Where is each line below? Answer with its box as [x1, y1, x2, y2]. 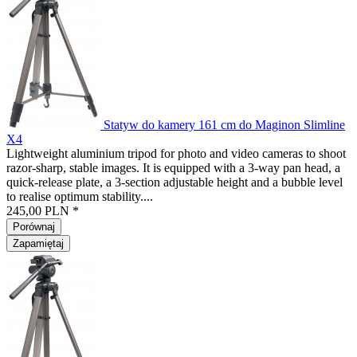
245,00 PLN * [6, 204, 79, 218]
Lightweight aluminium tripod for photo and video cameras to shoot [6, 147, 346, 160]
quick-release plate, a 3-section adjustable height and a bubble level [6, 175, 343, 189]
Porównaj [13, 221, 55, 233]
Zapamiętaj [13, 237, 64, 249]
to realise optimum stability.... [6, 190, 153, 203]
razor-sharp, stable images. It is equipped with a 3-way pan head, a [6, 161, 340, 175]
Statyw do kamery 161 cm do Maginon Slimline [104, 118, 345, 131]
